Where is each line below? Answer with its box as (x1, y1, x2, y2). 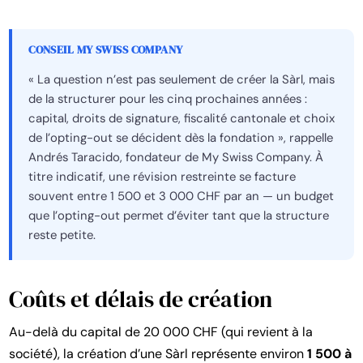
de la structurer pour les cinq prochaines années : (28, 91, 308, 108)
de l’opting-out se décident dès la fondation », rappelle (28, 130, 334, 147)
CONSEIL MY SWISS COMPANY (28, 41, 183, 58)
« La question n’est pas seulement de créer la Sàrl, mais (28, 71, 335, 88)
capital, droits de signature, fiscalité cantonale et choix (28, 110, 335, 127)
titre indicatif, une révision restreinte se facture (28, 169, 297, 186)
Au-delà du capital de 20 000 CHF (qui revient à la (9, 322, 314, 340)
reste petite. (28, 227, 96, 244)
